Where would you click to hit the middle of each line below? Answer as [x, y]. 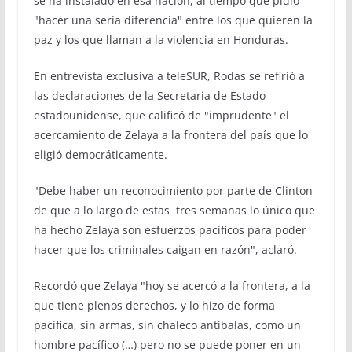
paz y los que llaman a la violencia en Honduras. [161, 39]
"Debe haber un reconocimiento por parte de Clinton [173, 190]
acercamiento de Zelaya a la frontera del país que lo [170, 134]
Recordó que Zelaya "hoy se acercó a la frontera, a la [172, 285]
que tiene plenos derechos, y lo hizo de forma [154, 305]
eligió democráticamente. [100, 154]
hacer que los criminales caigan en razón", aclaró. [165, 249]
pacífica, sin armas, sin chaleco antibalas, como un [167, 324]
